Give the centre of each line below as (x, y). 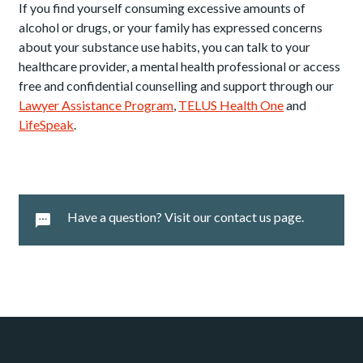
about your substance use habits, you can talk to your (165, 47)
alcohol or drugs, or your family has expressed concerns (171, 27)
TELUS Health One (231, 105)
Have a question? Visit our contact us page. (186, 217)
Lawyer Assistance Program (96, 105)
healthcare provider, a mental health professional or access (180, 66)
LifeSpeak (47, 124)
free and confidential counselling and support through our (177, 85)
